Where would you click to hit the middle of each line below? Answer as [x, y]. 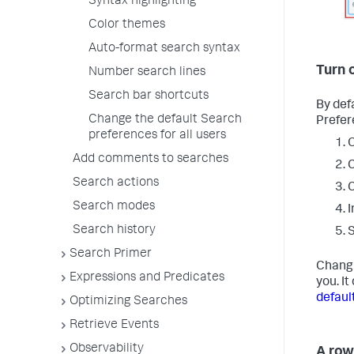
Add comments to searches [151, 160]
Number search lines [147, 73]
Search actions [116, 183]
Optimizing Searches [128, 302]
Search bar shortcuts [149, 96]
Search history [114, 231]
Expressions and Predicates [147, 278]
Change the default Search [165, 120]
